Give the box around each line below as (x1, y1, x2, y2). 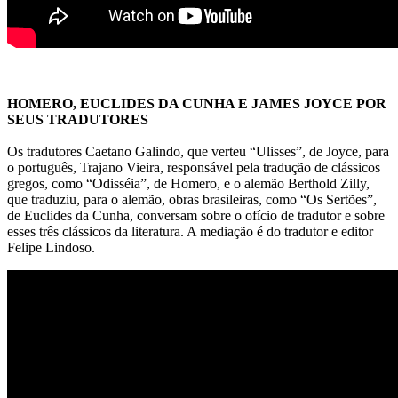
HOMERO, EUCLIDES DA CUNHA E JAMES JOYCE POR (7, 95, 386, 111)
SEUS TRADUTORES (7, 111, 148, 127)
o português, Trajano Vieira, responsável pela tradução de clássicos (7, 159, 380, 175)
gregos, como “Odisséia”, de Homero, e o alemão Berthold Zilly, (7, 175, 370, 191)
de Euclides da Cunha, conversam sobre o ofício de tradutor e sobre (7, 207, 385, 223)
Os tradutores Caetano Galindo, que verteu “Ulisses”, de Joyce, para (7, 143, 389, 159)
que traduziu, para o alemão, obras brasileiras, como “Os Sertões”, (7, 191, 377, 207)
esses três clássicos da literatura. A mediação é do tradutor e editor (7, 223, 373, 239)
